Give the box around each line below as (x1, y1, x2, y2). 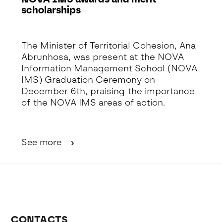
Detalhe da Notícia (21, 24, 65, 31)
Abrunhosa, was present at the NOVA (21, 52, 184, 62)
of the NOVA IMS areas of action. (21, 97, 165, 108)
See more (21, 137, 64, 148)
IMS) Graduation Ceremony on (21, 74, 155, 85)
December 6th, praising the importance (21, 86, 195, 97)
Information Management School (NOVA (21, 63, 197, 74)
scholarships (21, 4, 81, 16)
